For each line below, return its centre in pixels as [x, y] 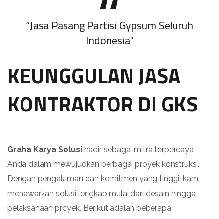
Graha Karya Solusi [45, 149]
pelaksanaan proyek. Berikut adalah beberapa [89, 208]
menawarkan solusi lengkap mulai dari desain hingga [101, 193]
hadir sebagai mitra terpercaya [138, 149]
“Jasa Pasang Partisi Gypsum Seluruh [109, 25]
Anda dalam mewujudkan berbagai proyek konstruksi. [103, 164]
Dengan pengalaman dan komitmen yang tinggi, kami [104, 178]
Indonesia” [109, 40]
